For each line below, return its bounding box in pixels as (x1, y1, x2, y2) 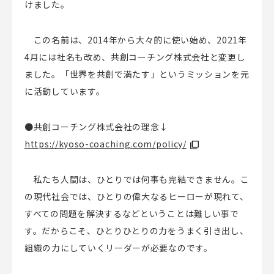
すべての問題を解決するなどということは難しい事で (24, 207, 239, 220)
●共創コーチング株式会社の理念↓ (24, 120, 169, 133)
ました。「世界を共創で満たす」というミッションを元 (24, 67, 250, 80)
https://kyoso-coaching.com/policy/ (24, 137, 187, 150)
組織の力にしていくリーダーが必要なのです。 (24, 241, 213, 254)
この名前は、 (24, 33, 87, 46)
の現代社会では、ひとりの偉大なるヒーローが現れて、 (24, 190, 249, 202)
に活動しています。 (24, 84, 105, 97)
